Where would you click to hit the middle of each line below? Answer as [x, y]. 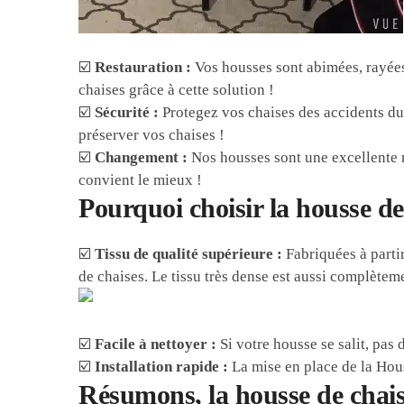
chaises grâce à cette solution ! [177, 90]
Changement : [142, 158]
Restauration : [143, 68]
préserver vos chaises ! [152, 135]
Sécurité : [127, 113]
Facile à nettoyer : [156, 344]
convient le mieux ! [141, 180]
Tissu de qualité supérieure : [189, 254]
